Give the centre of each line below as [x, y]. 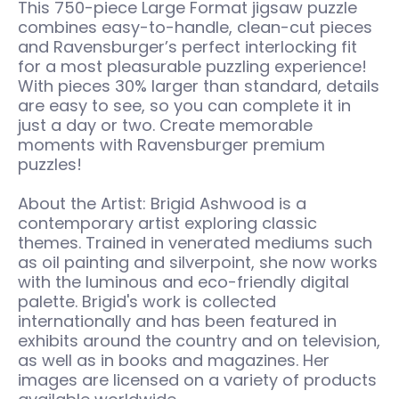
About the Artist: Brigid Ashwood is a [162, 204]
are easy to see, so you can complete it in [184, 106]
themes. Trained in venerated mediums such [195, 243]
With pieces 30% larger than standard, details [199, 86]
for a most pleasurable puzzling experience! [192, 66]
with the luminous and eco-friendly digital [183, 282]
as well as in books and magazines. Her [174, 360]
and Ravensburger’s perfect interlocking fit [187, 47]
